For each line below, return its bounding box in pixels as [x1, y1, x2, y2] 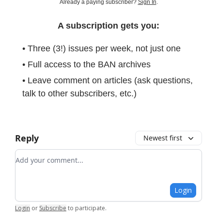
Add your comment [15, 149, 86, 160]
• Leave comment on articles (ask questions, [22, 75, 193, 85]
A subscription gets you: [58, 20, 159, 31]
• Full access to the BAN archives [22, 59, 151, 69]
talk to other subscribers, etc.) [22, 88, 137, 98]
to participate [68, 203, 105, 212]
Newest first [143, 133, 182, 142]
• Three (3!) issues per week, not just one [22, 43, 181, 53]
